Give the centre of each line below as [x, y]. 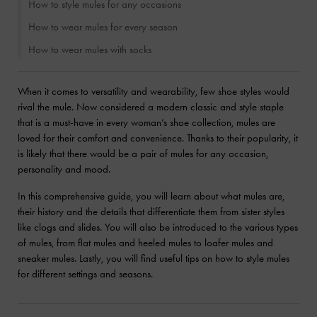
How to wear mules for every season [103, 27]
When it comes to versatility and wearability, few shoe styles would [154, 91]
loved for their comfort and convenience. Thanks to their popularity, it [158, 138]
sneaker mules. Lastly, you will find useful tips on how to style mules [154, 258]
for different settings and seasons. [85, 274]
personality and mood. [64, 169]
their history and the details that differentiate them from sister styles [151, 212]
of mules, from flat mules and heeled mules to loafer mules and [145, 243]
